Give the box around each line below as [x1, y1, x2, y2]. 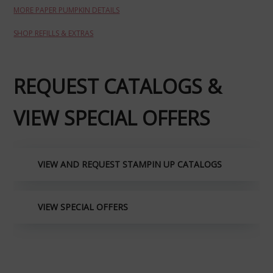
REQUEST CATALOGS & [13, 73, 222, 99]
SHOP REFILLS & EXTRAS [13, 27, 94, 38]
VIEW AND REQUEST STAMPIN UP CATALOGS [38, 158, 222, 170]
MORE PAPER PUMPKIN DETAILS [13, 4, 120, 15]
